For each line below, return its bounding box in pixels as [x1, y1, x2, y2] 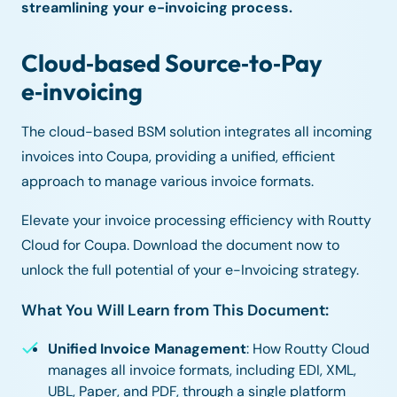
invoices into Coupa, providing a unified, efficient [21, 147, 335, 167]
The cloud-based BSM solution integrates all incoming [21, 122, 372, 142]
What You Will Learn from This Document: [21, 300, 329, 321]
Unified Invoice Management [48, 339, 247, 359]
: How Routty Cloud [246, 339, 370, 359]
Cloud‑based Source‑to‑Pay [21, 48, 323, 79]
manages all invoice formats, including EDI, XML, [48, 361, 357, 380]
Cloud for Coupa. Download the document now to [21, 236, 339, 255]
